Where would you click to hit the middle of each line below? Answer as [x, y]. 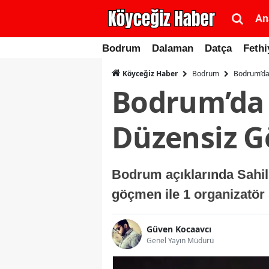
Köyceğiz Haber [149, 74]
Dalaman [173, 48]
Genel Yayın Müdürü [180, 240]
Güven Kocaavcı [179, 229]
